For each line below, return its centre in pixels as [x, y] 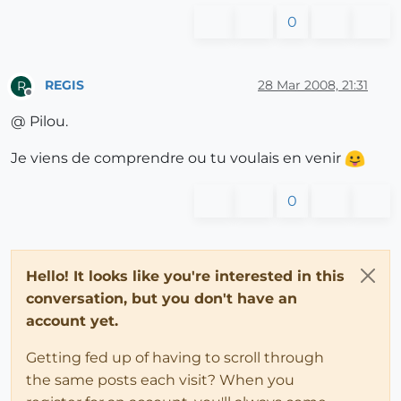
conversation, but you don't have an [162, 298]
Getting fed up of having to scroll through [175, 357]
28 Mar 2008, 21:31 [313, 85]
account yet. [72, 320]
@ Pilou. [39, 121]
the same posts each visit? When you [160, 380]
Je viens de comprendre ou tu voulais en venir [178, 158]
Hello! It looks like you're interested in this [185, 276]
